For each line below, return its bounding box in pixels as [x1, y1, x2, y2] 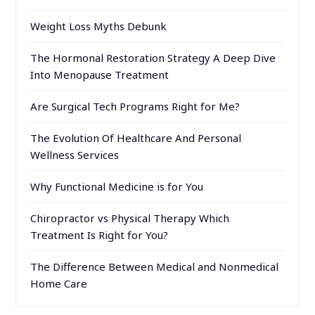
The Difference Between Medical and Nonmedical [30, 259, 279, 274]
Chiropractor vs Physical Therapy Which [30, 211, 230, 226]
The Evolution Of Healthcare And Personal [30, 131, 242, 146]
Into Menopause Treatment [30, 67, 169, 82]
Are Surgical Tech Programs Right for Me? [30, 99, 240, 114]
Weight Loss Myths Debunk [30, 19, 167, 34]
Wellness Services [30, 148, 120, 162]
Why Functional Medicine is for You [30, 179, 204, 194]
